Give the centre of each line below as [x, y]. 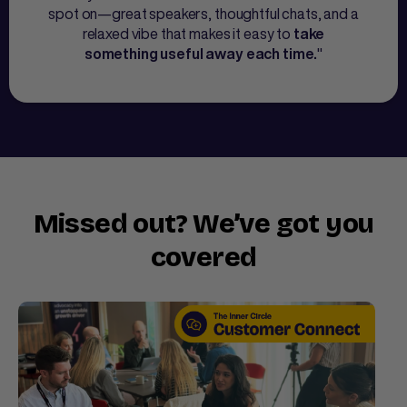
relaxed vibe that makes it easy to [188, 34]
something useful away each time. [201, 54]
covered [203, 258]
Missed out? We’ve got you [203, 224]
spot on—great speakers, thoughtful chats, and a [203, 14]
